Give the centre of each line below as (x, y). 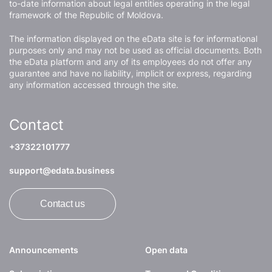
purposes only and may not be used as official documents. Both (135, 50)
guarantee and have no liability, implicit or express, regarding (131, 73)
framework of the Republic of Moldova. (86, 15)
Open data (166, 250)
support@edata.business (62, 171)
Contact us (63, 204)
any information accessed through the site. (94, 85)
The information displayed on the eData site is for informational (133, 39)
